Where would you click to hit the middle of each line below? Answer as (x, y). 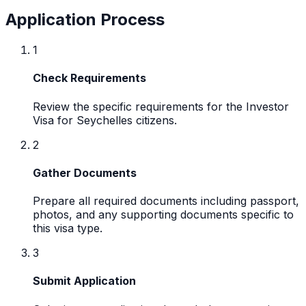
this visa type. (68, 228)
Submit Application (84, 281)
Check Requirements (89, 78)
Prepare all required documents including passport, (166, 201)
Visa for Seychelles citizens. (105, 120)
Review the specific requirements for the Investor (161, 106)
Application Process (85, 20)
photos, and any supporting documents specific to (163, 215)
